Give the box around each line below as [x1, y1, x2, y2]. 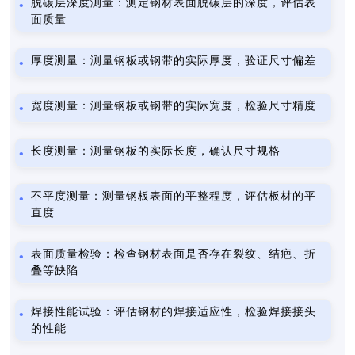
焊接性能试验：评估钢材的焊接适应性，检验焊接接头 [31, 306, 317, 318]
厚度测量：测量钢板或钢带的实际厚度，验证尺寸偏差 [31, 55, 317, 67]
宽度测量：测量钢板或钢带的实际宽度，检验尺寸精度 [31, 100, 317, 112]
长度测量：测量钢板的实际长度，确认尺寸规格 [31, 145, 281, 157]
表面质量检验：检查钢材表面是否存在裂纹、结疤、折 [31, 248, 317, 260]
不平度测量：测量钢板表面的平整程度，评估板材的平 [31, 190, 317, 202]
